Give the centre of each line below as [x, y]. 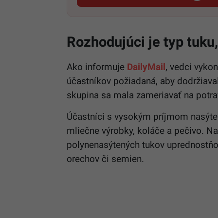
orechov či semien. [105, 159]
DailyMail [146, 67]
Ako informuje [97, 67]
